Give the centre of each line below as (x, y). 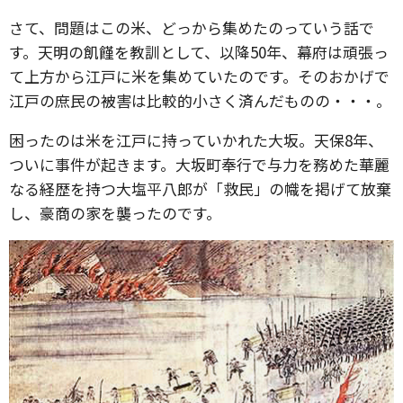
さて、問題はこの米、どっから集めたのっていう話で (192, 27)
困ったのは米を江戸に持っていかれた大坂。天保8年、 (196, 140)
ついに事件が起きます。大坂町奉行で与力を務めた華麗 (199, 164)
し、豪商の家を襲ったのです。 (115, 213)
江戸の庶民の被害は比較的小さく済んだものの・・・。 (200, 100)
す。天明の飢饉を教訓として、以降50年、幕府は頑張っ (199, 52)
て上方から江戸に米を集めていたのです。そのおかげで (199, 76)
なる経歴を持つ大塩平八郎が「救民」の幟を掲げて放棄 (200, 188)
